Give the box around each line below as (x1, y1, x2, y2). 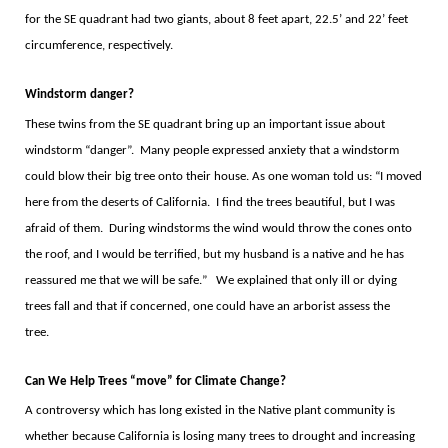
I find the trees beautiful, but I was (215, 195, 395, 209)
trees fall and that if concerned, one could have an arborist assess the (24, 299, 390, 313)
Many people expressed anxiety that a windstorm (139, 143, 399, 157)
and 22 (344, 13, 382, 27)
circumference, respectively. (24, 39, 173, 53)
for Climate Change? (175, 374, 286, 388)
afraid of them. (24, 221, 103, 235)
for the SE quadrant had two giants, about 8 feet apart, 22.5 (24, 13, 339, 27)
